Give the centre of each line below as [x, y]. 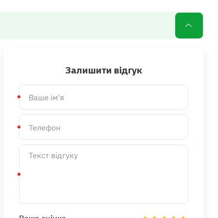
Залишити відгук [103, 70]
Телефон [35, 119]
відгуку [31, 155]
